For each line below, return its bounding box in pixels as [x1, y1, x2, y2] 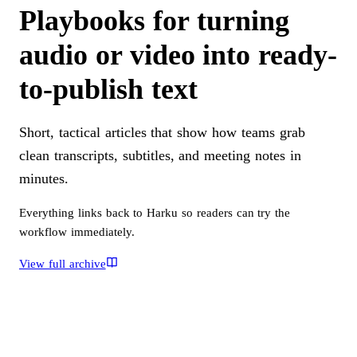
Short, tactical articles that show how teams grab [19, 124, 305, 140]
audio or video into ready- [19, 38, 338, 71]
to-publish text [19, 73, 198, 105]
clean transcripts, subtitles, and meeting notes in [19, 147, 301, 163]
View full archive [19, 257, 106, 270]
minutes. [19, 170, 69, 186]
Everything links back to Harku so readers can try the [19, 206, 291, 219]
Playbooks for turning [19, 4, 289, 37]
